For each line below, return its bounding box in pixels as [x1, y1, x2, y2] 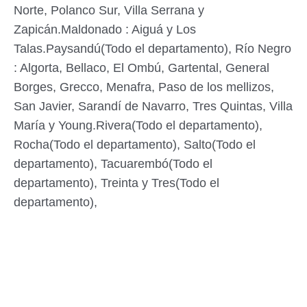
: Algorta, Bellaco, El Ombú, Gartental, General [14, 61, 269, 75]
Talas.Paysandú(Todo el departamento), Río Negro [14, 42, 291, 56]
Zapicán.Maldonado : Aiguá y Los [14, 23, 196, 36]
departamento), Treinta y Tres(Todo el [14, 176, 219, 190]
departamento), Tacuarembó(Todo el [14, 157, 212, 171]
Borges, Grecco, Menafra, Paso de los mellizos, [14, 80, 274, 94]
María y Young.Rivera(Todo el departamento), [14, 119, 262, 132]
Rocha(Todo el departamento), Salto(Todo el [14, 138, 256, 151]
